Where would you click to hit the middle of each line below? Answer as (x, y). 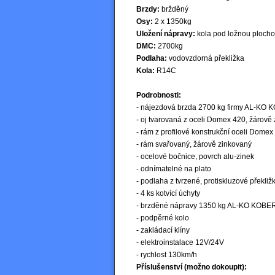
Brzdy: (148, 9)
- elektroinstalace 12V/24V (180, 242)
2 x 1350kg (172, 21)
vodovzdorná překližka (206, 58)
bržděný (174, 9)
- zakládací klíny (163, 230)
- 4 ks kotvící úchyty (168, 193)
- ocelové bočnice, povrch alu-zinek (195, 156)
